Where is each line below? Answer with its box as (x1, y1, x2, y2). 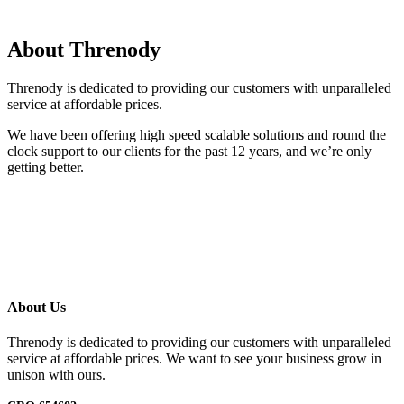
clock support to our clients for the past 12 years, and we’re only (7, 142, 372, 159)
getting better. (7, 159, 84, 175)
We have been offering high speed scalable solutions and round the (7, 126, 386, 142)
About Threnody (7, 37, 161, 61)
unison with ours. (7, 367, 106, 383)
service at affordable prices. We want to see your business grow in (7, 351, 381, 367)
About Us (7, 299, 66, 316)
